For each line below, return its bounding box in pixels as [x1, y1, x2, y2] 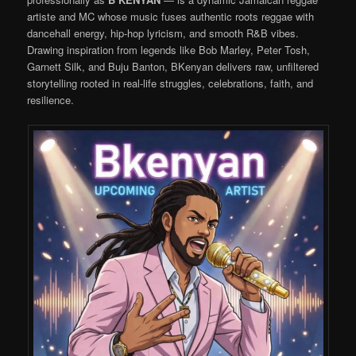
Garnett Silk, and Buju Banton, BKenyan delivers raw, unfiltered [27, 59, 319, 75]
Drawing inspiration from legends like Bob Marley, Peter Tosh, [27, 42, 311, 58]
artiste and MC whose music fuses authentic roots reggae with [27, 9, 315, 25]
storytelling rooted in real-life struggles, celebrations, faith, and [27, 75, 314, 91]
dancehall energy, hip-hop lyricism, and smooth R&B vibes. [27, 25, 300, 41]
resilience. [27, 92, 75, 108]
